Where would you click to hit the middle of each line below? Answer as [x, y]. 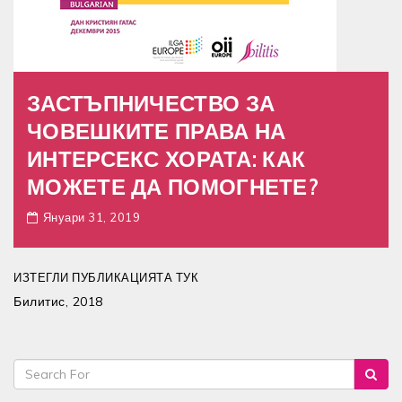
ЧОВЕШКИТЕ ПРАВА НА [157, 131]
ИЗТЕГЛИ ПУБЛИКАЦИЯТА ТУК [106, 277]
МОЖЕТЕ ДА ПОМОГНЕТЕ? [172, 187]
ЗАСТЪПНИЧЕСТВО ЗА [151, 103]
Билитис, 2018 [58, 301]
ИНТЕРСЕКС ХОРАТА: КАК [166, 159]
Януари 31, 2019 [91, 217]
